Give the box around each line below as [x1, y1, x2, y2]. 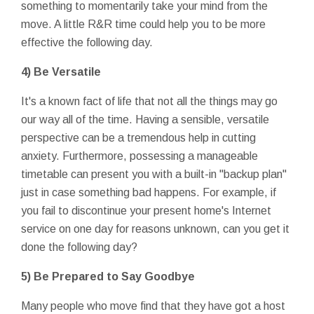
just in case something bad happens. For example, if [21, 186, 276, 198]
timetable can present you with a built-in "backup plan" [21, 168, 287, 180]
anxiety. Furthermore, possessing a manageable [21, 149, 258, 162]
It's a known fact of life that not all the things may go [21, 95, 278, 107]
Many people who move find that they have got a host [21, 299, 285, 312]
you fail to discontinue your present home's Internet [21, 204, 271, 217]
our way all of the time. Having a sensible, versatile [21, 113, 269, 125]
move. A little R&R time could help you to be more [21, 18, 266, 30]
